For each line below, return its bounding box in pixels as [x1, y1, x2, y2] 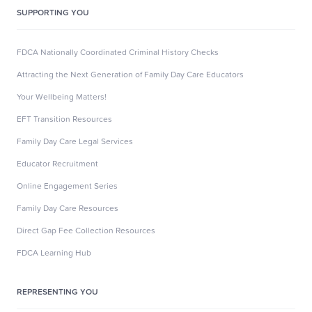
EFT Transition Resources [17, 112, 112, 125]
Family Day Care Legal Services [17, 134, 133, 147]
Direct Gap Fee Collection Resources [17, 224, 155, 236]
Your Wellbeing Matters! [17, 90, 107, 102]
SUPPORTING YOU [17, 6, 89, 18]
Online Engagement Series [17, 179, 118, 192]
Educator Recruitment [17, 157, 98, 169]
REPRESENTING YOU [17, 285, 98, 297]
